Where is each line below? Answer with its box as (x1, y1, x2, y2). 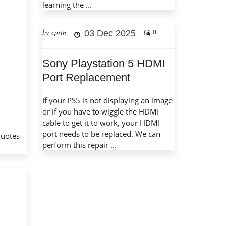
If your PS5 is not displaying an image (42, 95, 173, 106)
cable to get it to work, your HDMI (42, 118, 160, 128)
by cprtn (42, 27, 66, 37)
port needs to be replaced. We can (42, 129, 160, 139)
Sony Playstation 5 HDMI (42, 57, 165, 70)
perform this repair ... (42, 140, 117, 150)
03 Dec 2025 (84, 28, 136, 39)
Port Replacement (42, 71, 130, 84)
